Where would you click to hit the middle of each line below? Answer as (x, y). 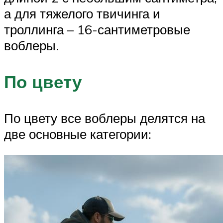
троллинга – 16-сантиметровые (97, 30)
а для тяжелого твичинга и (82, 14)
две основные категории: (78, 134)
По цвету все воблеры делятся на (105, 118)
